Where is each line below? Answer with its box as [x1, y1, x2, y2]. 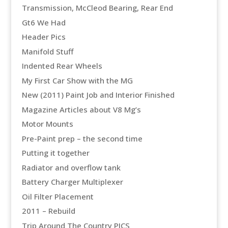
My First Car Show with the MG [21, 75, 133, 85]
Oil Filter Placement [21, 191, 94, 202]
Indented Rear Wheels [21, 61, 102, 71]
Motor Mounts [21, 119, 73, 129]
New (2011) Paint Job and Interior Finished [21, 90, 175, 100]
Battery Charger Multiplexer [21, 177, 123, 187]
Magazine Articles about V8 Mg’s [21, 104, 141, 115]
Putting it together [21, 148, 90, 158]
